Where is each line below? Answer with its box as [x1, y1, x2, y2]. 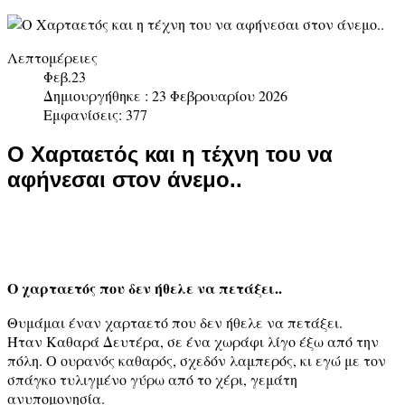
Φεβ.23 [43, 67, 86, 86]
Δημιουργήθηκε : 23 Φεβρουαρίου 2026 [43, 86, 287, 105]
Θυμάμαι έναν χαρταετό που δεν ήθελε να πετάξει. [7, 312, 343, 332]
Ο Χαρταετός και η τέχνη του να [7, 141, 333, 166]
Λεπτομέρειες [7, 48, 98, 67]
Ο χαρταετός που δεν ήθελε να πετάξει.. [7, 277, 282, 298]
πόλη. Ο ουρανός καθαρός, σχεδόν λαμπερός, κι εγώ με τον [7, 350, 386, 370]
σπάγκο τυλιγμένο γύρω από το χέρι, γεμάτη [7, 369, 297, 389]
